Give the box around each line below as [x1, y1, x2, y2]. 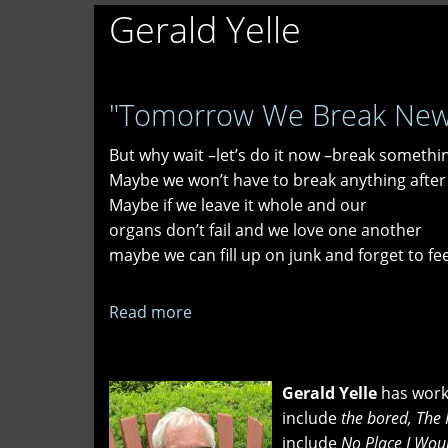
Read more [109, 300, 192, 323]
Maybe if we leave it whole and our [109, 193, 367, 216]
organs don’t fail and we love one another [109, 218, 426, 241]
